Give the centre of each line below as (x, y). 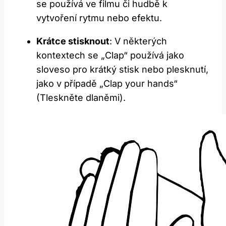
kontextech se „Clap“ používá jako (110, 55)
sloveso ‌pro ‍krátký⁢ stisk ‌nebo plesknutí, (122, 70)
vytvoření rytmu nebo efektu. (99, 18)
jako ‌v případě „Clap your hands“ (107, 84)
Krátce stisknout (73, 41)
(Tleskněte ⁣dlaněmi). (81, 98)
